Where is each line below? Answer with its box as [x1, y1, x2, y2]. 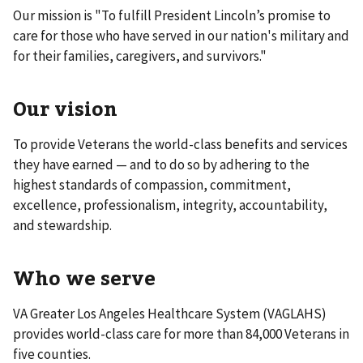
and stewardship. [13, 216, 112, 234]
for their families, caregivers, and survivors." [13, 46, 267, 65]
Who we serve [13, 263, 156, 290]
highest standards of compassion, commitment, [13, 175, 291, 194]
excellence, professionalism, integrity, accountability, [13, 195, 327, 214]
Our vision [13, 94, 117, 121]
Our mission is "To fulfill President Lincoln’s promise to [13, 6, 331, 24]
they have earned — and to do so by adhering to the [13, 155, 310, 173]
